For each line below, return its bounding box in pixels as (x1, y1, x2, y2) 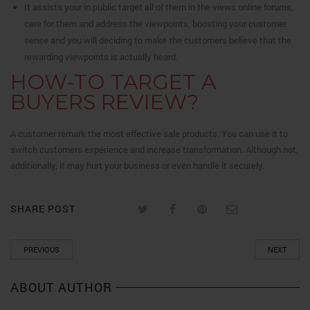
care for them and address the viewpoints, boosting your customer (24, 17, 286, 30)
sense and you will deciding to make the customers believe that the (24, 34, 291, 46)
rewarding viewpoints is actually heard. (24, 51, 178, 63)
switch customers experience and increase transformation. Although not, (10, 143, 298, 156)
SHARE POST (10, 202, 75, 215)
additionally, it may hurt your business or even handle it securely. (10, 159, 264, 172)
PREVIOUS (24, 244, 60, 255)
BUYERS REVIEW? (10, 89, 199, 115)
